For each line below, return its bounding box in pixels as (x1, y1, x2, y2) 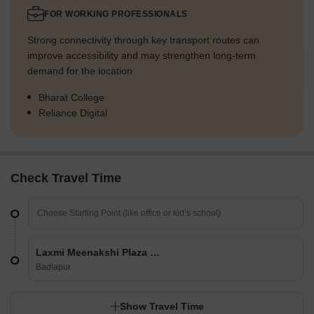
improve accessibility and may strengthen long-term (27, 50, 256, 62)
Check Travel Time (11, 171, 121, 186)
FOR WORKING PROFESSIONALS (44, 9, 188, 20)
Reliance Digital (39, 107, 107, 119)
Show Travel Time (120, 301, 204, 313)
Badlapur (36, 262, 71, 273)
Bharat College (39, 92, 104, 104)
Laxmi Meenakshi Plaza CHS (150, 247, 160, 259)
